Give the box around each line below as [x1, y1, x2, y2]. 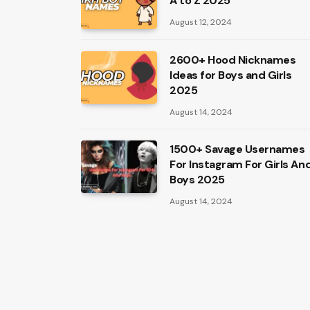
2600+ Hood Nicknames [170, 53, 296, 67]
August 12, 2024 [170, 17, 232, 28]
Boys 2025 [170, 172, 225, 187]
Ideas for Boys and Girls [170, 68, 292, 82]
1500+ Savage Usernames [170, 142, 305, 156]
